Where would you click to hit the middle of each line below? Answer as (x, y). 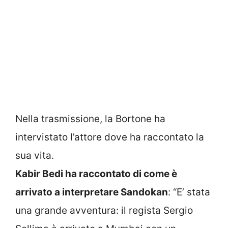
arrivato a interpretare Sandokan (92, 192)
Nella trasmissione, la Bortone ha (90, 119)
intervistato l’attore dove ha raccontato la (110, 137)
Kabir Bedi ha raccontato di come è (96, 174)
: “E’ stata (189, 192)
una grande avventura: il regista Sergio (104, 210)
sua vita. (35, 155)
